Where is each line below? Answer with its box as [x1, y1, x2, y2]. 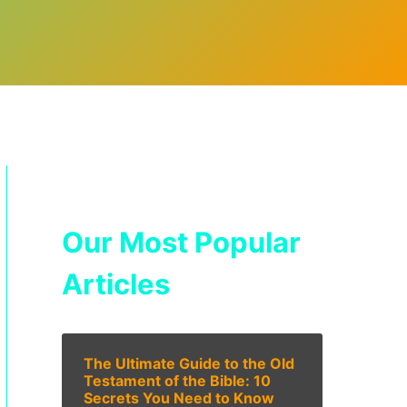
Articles [62, 266, 170, 301]
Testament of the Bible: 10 [84, 371, 271, 390]
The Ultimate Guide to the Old [84, 353, 294, 372]
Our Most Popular [62, 224, 301, 259]
